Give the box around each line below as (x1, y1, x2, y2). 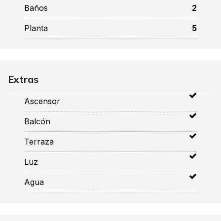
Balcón (24, 116, 50, 126)
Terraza (24, 136, 54, 147)
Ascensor (24, 96, 60, 106)
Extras (8, 73, 38, 85)
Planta (24, 23, 48, 33)
